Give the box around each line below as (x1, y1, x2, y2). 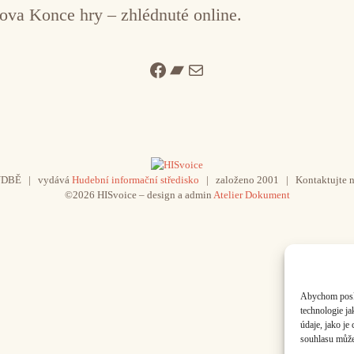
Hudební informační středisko (71, 173, 199, 186)
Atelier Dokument (213, 188, 290, 201)
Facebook (148, 58, 222, 80)
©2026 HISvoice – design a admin (64, 188, 213, 201)
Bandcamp (167, 58, 249, 80)
